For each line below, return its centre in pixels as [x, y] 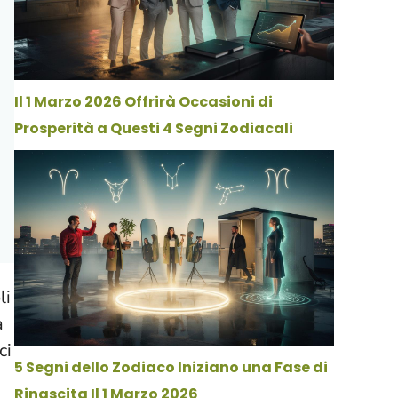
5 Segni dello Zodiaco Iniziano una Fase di [171, 368]
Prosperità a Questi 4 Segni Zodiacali [154, 128]
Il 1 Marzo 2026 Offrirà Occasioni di [143, 101]
